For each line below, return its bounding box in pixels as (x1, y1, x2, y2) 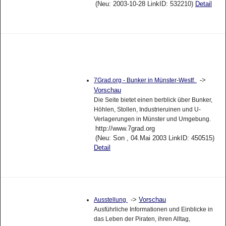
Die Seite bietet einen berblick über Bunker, (93, 96, 212, 104)
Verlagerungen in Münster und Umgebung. (93, 116, 211, 123)
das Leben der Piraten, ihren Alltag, (93, 215, 190, 222)
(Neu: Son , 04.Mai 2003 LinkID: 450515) (95, 134, 214, 142)
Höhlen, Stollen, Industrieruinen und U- (93, 106, 201, 114)
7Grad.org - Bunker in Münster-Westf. (93, 77, 197, 84)
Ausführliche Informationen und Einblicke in (93, 205, 213, 213)
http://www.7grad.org (95, 125, 155, 133)
